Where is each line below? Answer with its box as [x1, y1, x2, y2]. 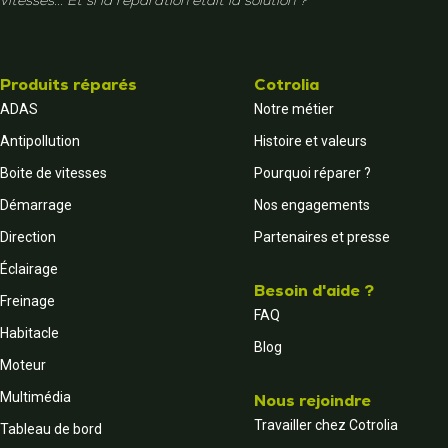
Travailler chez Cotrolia [254, 417, 398, 434]
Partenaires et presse [254, 229, 390, 246]
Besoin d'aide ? [254, 280, 374, 302]
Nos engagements [254, 197, 370, 214]
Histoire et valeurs [254, 133, 367, 150]
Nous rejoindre [254, 390, 371, 412]
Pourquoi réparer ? [254, 165, 371, 182]
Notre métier [254, 101, 334, 118]
